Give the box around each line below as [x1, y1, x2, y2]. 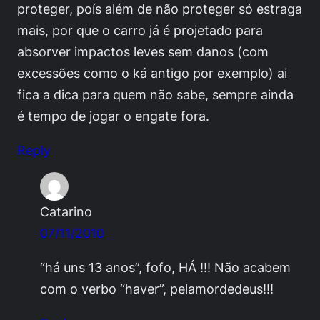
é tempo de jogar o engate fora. [17, 107, 209, 124]
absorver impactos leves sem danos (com [17, 43, 269, 59]
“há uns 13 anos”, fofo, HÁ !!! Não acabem [40, 259, 291, 275]
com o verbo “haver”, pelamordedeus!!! [40, 280, 274, 296]
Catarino [40, 203, 92, 219]
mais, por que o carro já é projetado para [17, 21, 263, 38]
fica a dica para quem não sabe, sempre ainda [17, 86, 294, 102]
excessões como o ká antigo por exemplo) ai [17, 64, 287, 81]
